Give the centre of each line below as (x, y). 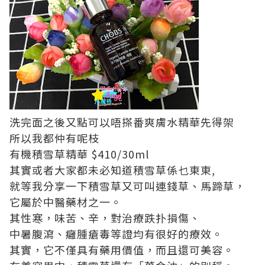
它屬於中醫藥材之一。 (66, 202)
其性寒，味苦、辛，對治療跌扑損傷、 (105, 218)
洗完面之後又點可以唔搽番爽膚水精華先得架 (122, 122)
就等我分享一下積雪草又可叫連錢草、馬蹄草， (127, 186)
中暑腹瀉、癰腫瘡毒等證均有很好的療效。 (116, 234)
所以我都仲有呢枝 (54, 138)
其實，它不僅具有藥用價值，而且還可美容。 (122, 250)
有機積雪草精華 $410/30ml (79, 154)
